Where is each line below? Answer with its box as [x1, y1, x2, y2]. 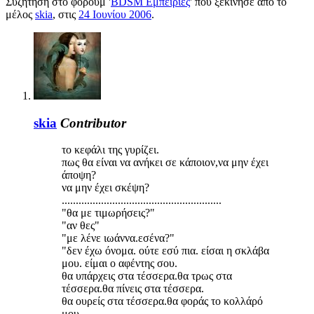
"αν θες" [62, 219, 100, 232]
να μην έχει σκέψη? [62, 182, 149, 194]
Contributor [60, 115, 126, 130]
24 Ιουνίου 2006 [78, 8, 151, 20]
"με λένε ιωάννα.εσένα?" [62, 232, 175, 245]
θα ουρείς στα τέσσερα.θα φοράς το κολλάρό [62, 295, 263, 308]
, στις [53, 8, 78, 20]
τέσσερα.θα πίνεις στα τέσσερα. [62, 282, 204, 295]
